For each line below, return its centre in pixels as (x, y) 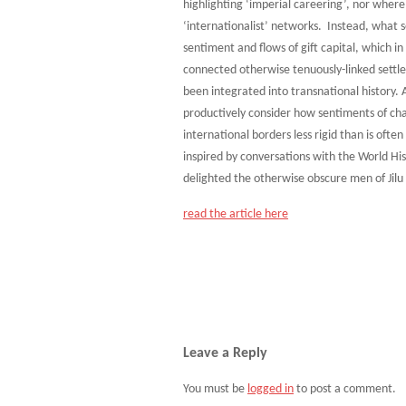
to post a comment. (345, 390)
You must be (215, 390)
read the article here (236, 214)
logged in (271, 390)
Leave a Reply (225, 353)
